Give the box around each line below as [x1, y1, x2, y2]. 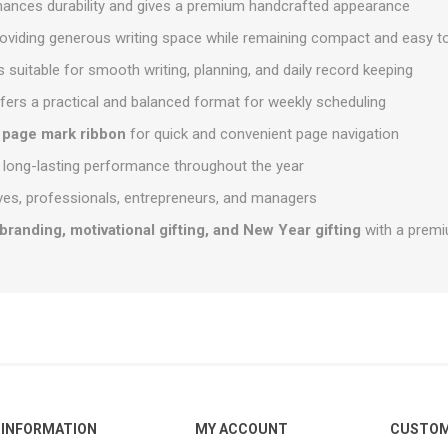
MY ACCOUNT [195, 421, 289, 437]
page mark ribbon [2, 125, 127, 143]
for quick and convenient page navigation [126, 125, 400, 143]
